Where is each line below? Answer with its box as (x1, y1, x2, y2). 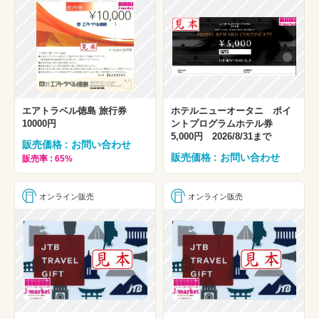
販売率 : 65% (22, 154, 73, 164)
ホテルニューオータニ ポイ (171, 105, 291, 116)
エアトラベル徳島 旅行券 (22, 105, 136, 116)
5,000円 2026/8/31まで (171, 130, 271, 142)
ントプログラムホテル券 (171, 117, 282, 129)
